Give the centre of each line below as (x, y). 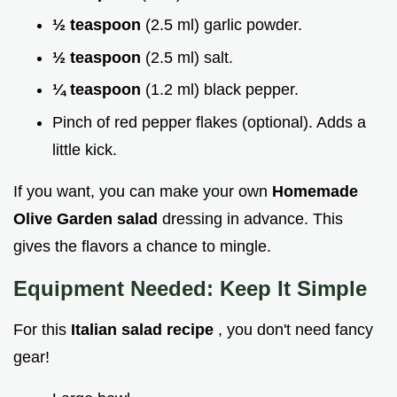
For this (42, 330)
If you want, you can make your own (143, 192)
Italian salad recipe (144, 330)
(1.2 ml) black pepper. (222, 90)
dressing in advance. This (253, 219)
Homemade (315, 192)
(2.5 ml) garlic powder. (224, 25)
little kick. (85, 150)
